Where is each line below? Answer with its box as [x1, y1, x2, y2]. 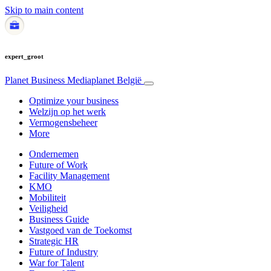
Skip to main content [5, 5, 83, 15]
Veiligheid [29, 203, 68, 214]
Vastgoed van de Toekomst [29, 224, 132, 235]
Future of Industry [29, 246, 98, 257]
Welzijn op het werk [29, 106, 106, 117]
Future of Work [29, 159, 88, 170]
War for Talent [29, 257, 84, 268]
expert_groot [5, 52, 44, 60]
